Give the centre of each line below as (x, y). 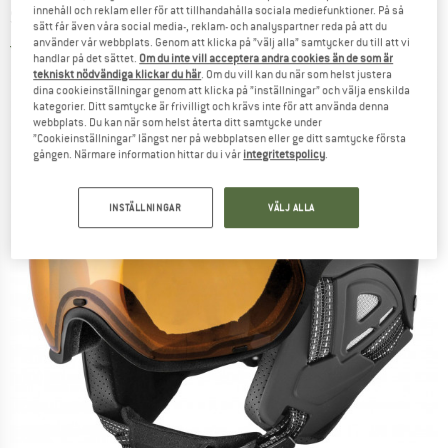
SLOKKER (52, 17)
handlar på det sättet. (86, 58)
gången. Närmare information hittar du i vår (138, 154)
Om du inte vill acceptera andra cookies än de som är (266, 58)
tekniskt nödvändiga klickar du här (117, 74)
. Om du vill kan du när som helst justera (297, 74)
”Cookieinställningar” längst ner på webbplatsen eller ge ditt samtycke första (220, 138)
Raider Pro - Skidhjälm (217, 17)
